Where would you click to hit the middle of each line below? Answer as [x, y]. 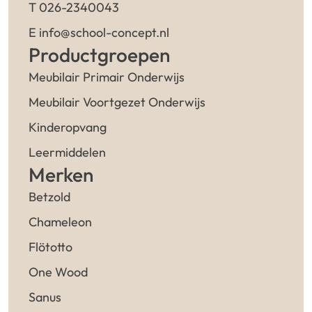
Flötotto [51, 247]
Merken [61, 174]
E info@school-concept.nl [99, 32]
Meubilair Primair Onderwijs [107, 77]
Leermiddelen [68, 152]
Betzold [50, 196]
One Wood [58, 272]
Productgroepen [100, 54]
